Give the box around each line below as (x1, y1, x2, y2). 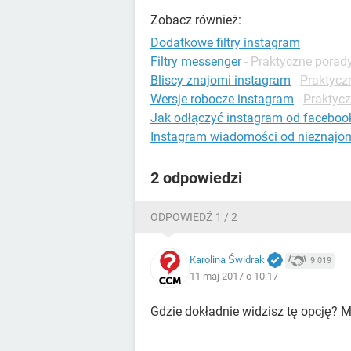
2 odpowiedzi (150, 168, 242, 187)
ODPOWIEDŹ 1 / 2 (150, 211, 237, 223)
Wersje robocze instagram (150, 92, 294, 107)
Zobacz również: (150, 13, 241, 27)
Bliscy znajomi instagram (150, 73, 291, 88)
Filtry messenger (150, 54, 241, 69)
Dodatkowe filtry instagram (150, 35, 300, 50)
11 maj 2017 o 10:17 (190, 270, 278, 283)
